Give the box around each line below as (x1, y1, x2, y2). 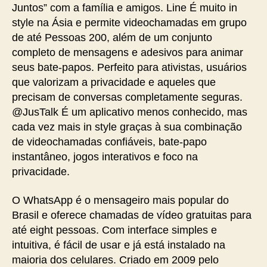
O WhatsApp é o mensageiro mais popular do (12, 194, 229, 206)
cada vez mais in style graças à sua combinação (12, 121, 242, 133)
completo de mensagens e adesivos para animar (12, 46, 243, 58)
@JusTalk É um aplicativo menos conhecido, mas (12, 106, 247, 118)
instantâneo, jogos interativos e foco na (12, 151, 198, 163)
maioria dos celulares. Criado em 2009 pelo (12, 253, 219, 266)
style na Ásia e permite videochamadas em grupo (12, 17, 247, 29)
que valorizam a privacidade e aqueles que (12, 76, 216, 88)
